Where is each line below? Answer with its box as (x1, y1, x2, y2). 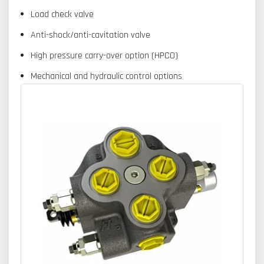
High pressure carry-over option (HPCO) (31, 49, 178, 62)
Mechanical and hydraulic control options (31, 70, 182, 83)
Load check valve (31, 8, 94, 21)
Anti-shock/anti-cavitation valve (31, 29, 150, 42)
